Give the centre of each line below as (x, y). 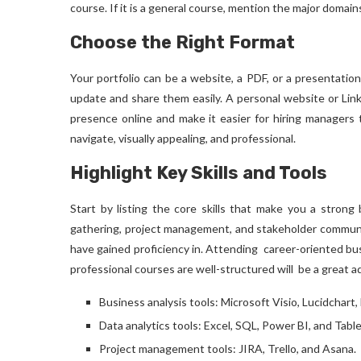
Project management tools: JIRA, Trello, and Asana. (228, 349)
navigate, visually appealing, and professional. (183, 138)
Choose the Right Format (183, 42)
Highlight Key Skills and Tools (199, 173)
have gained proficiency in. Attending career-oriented (208, 249)
